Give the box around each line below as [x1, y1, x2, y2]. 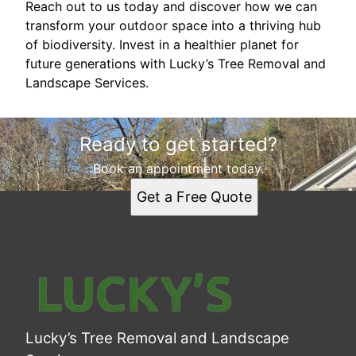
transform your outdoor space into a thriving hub [25, 17, 321, 33]
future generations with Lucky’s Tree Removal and [25, 56, 326, 72]
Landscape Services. [25, 75, 149, 91]
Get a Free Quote [136, 188, 252, 205]
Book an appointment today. [92, 161, 264, 176]
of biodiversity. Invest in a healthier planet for [25, 37, 299, 52]
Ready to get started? [79, 133, 277, 156]
